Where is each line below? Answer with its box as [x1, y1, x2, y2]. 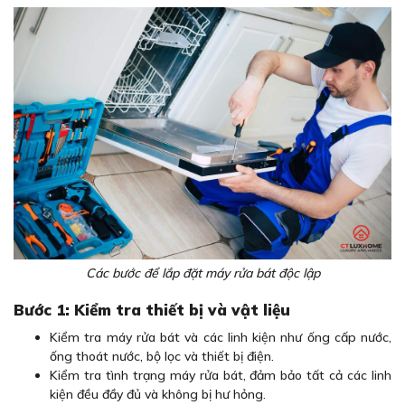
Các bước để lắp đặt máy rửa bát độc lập [85, 264, 320, 281]
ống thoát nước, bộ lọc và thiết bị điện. [50, 347, 274, 364]
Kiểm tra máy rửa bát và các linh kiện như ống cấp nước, [50, 328, 391, 345]
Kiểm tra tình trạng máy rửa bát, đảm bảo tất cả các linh [50, 366, 391, 383]
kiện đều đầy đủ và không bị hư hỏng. [50, 385, 266, 402]
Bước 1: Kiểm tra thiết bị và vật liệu [14, 299, 290, 319]
